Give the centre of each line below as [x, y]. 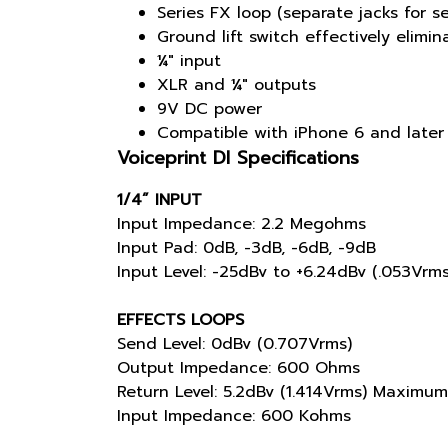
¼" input [189, 61]
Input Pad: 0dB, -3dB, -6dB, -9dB [246, 248]
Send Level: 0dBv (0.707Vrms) [234, 344]
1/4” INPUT [159, 200]
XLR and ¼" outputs [236, 85]
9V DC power [209, 109]
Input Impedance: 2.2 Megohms [241, 224]
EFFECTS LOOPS [180, 320]
